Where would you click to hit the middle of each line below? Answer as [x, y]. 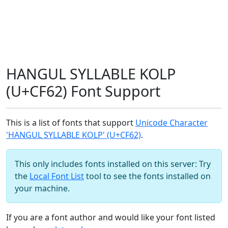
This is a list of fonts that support [71, 123]
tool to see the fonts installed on [147, 176]
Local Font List [57, 176]
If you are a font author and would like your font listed [111, 217]
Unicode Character [172, 123]
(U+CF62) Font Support [83, 91]
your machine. [42, 188]
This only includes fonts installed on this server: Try [113, 164]
